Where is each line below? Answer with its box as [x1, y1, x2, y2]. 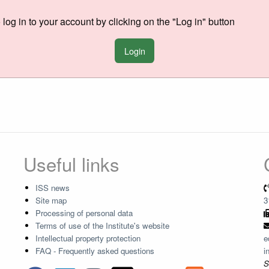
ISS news [35, 181, 70, 193]
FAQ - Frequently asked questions [35, 244, 154, 256]
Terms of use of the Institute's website [35, 219, 169, 231]
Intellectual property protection [35, 232, 141, 244]
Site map [35, 194, 67, 206]
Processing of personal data [35, 207, 133, 219]
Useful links [23, 150, 119, 177]
